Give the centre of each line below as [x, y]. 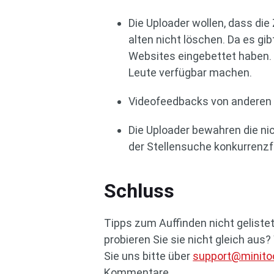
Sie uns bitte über [149, 256]
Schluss [139, 191]
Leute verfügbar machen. [191, 72]
